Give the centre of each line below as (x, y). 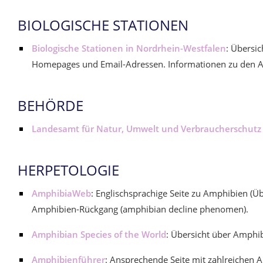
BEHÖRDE (50, 105)
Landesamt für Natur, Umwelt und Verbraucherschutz (146, 129)
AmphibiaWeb (61, 193)
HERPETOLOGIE (68, 170)
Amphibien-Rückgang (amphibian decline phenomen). (140, 209)
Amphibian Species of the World (99, 234)
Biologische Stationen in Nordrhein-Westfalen (129, 48)
